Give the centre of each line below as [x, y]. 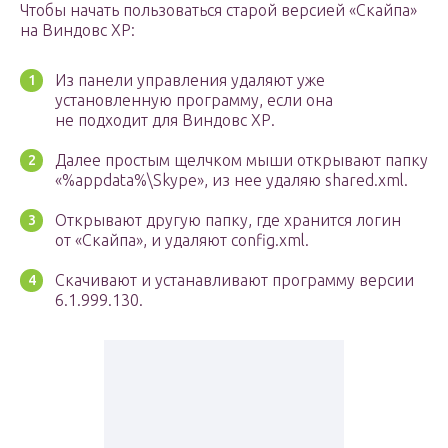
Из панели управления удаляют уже [190, 80]
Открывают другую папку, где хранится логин [228, 220]
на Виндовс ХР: [77, 30]
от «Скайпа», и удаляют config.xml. [182, 240]
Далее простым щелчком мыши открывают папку [241, 160]
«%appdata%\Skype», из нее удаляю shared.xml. [231, 180]
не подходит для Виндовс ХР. [165, 120]
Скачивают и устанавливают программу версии [234, 280]
